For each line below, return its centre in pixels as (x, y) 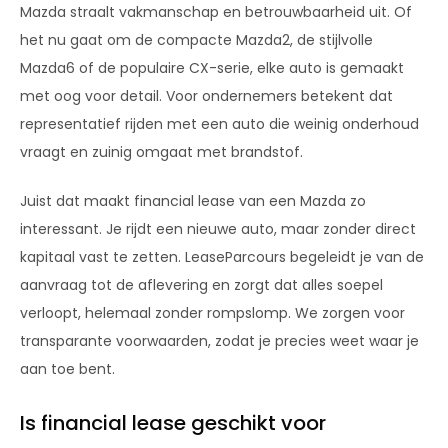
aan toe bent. (67, 368)
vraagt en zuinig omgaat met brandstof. (161, 151)
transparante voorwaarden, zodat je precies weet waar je (219, 340)
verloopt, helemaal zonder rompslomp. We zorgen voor (212, 312)
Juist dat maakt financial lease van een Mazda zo (193, 200)
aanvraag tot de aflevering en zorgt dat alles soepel (201, 284)
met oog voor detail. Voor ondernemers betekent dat (206, 95)
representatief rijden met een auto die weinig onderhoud (219, 123)
